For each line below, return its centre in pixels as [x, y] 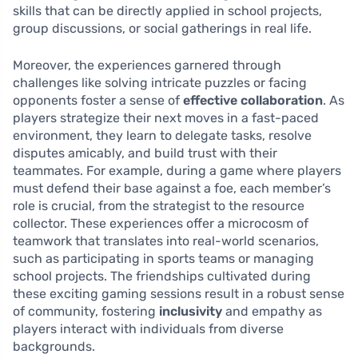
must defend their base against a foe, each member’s [172, 189]
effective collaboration [253, 101]
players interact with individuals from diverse [148, 329]
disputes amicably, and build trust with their [145, 153]
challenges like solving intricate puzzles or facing [160, 83]
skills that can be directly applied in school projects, [167, 11]
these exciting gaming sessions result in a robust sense [179, 294]
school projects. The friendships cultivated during [162, 276]
